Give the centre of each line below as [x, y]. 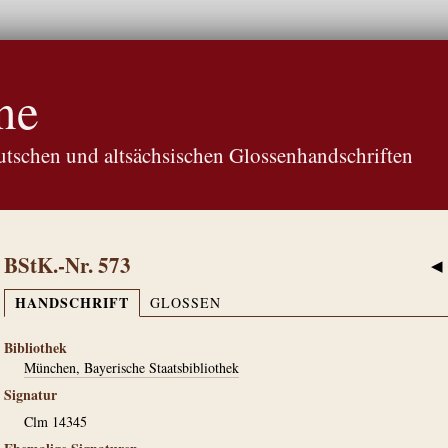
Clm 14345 [55, 421]
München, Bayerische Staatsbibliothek [131, 367]
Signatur [30, 394]
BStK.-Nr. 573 [67, 265]
